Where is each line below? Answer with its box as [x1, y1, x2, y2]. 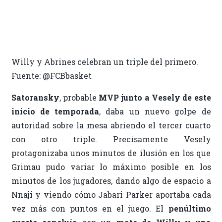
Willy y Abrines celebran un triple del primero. [11, 56, 198, 67]
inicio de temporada [11, 106, 100, 117]
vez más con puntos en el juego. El [11, 203, 168, 214]
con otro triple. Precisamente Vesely [11, 134, 211, 145]
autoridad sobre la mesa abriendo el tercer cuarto [11, 120, 211, 131]
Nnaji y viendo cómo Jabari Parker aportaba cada [11, 189, 211, 200]
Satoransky [11, 92, 59, 103]
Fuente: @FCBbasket [11, 70, 92, 81]
